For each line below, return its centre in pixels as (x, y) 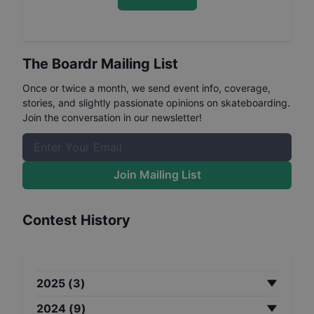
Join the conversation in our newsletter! (112, 117)
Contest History (76, 220)
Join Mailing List (157, 175)
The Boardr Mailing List (100, 63)
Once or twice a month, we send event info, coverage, (146, 88)
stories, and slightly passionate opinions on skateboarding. (156, 102)
